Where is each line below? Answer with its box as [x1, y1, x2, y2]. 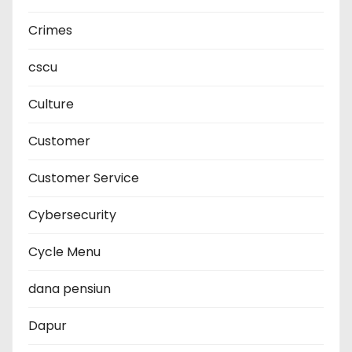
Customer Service [28, 169, 139, 188]
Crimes [28, 21, 72, 40]
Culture [28, 95, 74, 114]
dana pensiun [28, 280, 111, 299]
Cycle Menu [28, 243, 101, 262]
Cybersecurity [28, 206, 116, 225]
